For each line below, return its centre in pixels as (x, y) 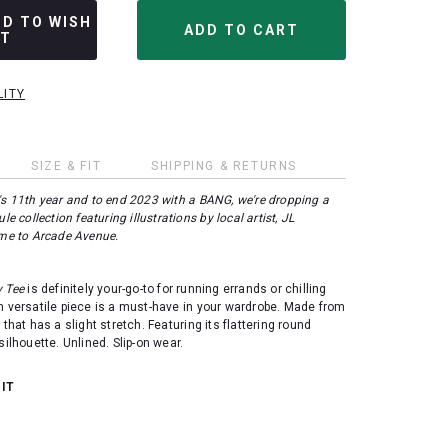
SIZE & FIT (66, 166)
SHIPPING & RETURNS (224, 166)
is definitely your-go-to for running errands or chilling (175, 288)
